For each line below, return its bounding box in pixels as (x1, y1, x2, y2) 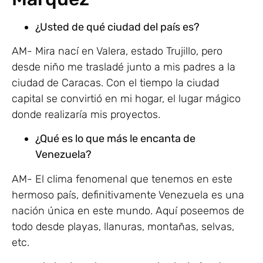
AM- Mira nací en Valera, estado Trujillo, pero (12, 45, 222, 58)
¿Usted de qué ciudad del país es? (35, 20, 200, 33)
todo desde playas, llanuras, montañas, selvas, (12, 220, 234, 233)
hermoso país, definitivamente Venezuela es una (12, 188, 244, 201)
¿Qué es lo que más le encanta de (35, 132, 195, 146)
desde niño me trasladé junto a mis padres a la (12, 60, 235, 74)
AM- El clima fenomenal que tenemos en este (12, 172, 232, 186)
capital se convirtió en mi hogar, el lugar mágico (12, 92, 241, 106)
